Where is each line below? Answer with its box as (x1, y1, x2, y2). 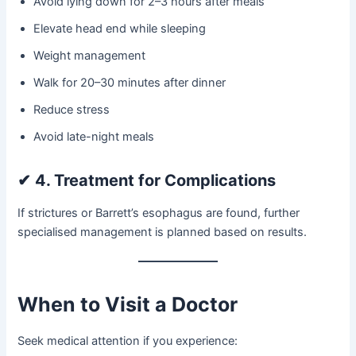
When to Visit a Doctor (17, 292, 238, 317)
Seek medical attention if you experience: (17, 333, 238, 348)
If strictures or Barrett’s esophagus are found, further (17, 206, 300, 221)
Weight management (33, 48, 146, 64)
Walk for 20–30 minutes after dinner (33, 75, 226, 91)
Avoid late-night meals (33, 130, 155, 145)
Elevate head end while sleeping (33, 21, 207, 37)
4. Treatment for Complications (35, 171, 277, 191)
